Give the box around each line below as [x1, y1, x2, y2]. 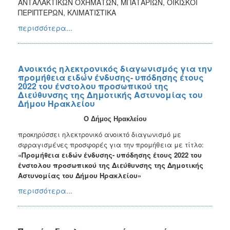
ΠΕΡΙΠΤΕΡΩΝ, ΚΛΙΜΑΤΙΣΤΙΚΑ [18, 7, 116, 17]
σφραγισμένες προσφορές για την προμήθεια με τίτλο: [18, 139, 204, 149]
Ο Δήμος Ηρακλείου [83, 114, 147, 123]
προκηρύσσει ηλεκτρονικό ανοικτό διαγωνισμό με [18, 129, 181, 139]
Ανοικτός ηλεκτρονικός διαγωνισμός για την [18, 62, 212, 74]
